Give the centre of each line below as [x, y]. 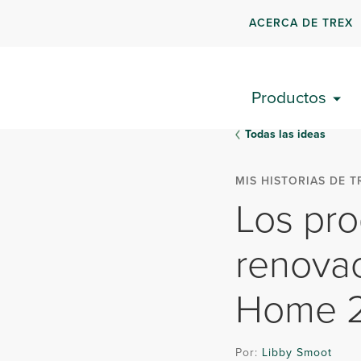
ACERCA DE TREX [301, 23]
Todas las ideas [285, 134]
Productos [289, 97]
